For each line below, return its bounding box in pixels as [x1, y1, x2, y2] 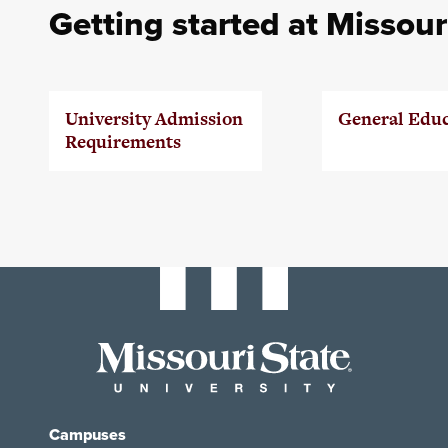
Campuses [49, 422, 126, 446]
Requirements [64, 129, 181, 155]
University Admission [64, 106, 243, 132]
